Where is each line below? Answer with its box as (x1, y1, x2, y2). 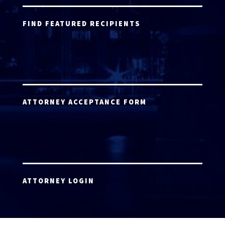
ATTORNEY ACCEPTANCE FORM (23, 97, 147, 107)
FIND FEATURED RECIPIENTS (23, 19, 141, 29)
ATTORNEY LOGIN (23, 176, 94, 185)
